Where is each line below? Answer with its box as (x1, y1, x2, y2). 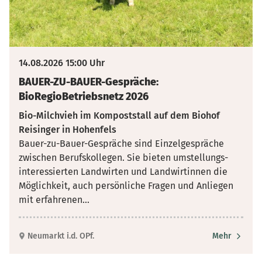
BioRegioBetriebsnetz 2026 (19, 90, 149, 103)
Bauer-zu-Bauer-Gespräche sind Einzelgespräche (19, 138, 224, 149)
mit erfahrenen (19, 194, 82, 205)
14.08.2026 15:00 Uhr (19, 57, 105, 68)
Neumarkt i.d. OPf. (27, 231, 94, 241)
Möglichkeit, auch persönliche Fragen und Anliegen (19, 180, 233, 191)
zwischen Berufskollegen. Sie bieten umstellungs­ (19, 152, 228, 163)
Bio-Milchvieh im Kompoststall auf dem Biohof (19, 110, 220, 121)
